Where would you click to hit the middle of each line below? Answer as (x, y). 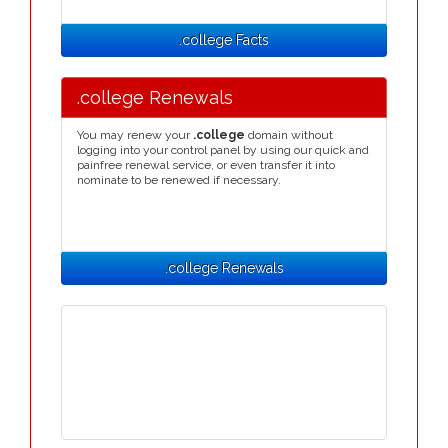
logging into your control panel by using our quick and (223, 150)
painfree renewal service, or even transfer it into (206, 165)
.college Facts (224, 40)
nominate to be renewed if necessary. (179, 180)
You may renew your (135, 135)
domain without (289, 135)
